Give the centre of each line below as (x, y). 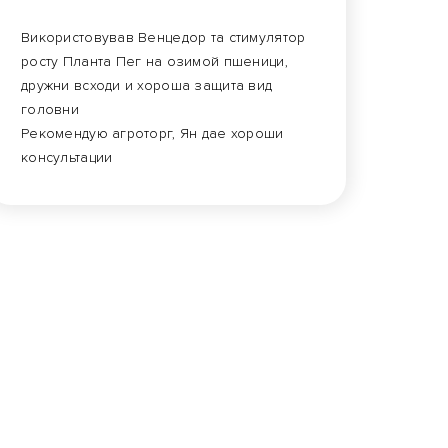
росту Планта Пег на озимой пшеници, (154, 61)
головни (50, 109)
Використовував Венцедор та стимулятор (163, 37)
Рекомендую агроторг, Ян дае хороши (152, 133)
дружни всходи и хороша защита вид (147, 85)
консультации (67, 157)
